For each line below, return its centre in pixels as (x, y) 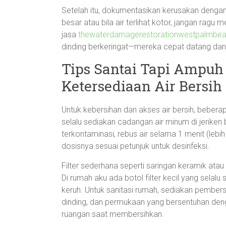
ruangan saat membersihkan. (113, 214)
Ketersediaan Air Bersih (142, 86)
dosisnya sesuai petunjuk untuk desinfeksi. (135, 146)
